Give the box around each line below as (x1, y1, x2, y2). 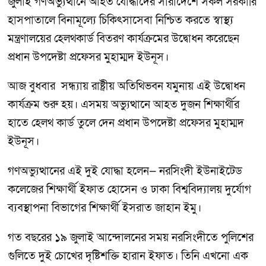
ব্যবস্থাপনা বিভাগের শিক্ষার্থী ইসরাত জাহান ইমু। (8, 201, 201, 216)
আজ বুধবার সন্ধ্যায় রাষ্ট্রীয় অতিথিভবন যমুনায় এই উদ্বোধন (8, 79, 245, 94)
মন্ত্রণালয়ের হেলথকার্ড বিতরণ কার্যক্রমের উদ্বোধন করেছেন (8, 31, 239, 46)
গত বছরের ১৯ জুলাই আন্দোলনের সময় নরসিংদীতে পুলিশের (8, 230, 254, 245)
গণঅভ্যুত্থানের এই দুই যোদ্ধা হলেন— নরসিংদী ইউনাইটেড (8, 164, 242, 179)
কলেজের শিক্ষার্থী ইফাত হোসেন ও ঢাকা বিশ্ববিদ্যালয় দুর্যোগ (8, 182, 251, 198)
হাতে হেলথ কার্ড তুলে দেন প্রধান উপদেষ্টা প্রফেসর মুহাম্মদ (8, 116, 244, 131)
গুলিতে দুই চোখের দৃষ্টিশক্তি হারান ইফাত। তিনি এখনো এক (8, 248, 248, 264)
